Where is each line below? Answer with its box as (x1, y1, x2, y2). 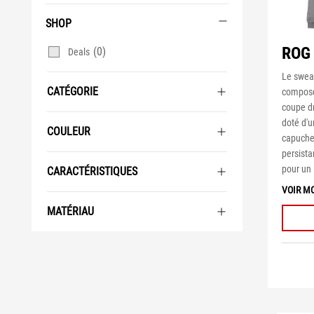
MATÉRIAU (47, 205, 94, 218)
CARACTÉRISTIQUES (47, 165, 137, 178)
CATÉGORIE (47, 85, 98, 98)
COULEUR (47, 125, 90, 138)
